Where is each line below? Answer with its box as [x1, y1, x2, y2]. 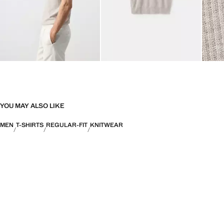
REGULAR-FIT [46, 121, 87, 129]
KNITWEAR [90, 121, 123, 129]
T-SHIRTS [16, 121, 43, 129]
